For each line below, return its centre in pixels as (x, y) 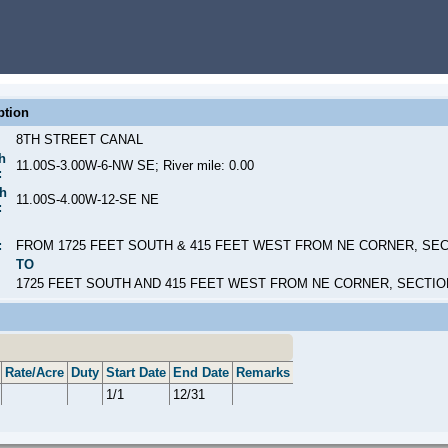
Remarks (263, 372)
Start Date (136, 372)
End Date (201, 372)
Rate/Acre (34, 372)
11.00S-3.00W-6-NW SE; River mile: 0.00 (135, 165)
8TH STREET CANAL (79, 139)
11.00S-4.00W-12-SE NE (87, 199)
